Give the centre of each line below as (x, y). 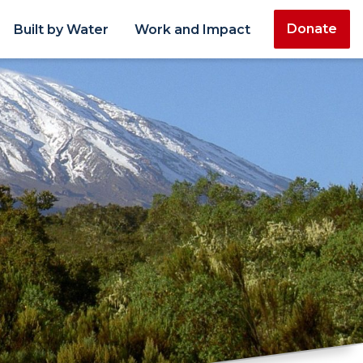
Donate (312, 29)
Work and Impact (192, 29)
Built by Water (61, 29)
